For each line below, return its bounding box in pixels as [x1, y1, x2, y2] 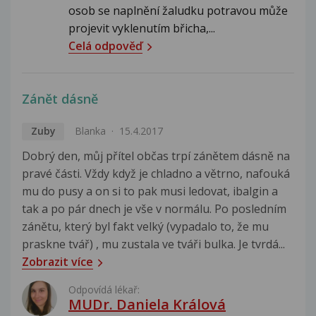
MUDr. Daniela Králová [68, 295, 226, 315]
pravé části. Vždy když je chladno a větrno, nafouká [22, 166, 290, 182]
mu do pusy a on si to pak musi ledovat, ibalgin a [22, 183, 278, 200]
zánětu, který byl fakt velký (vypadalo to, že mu [22, 219, 269, 235]
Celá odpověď [68, 38, 142, 54]
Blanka [74, 123, 106, 138]
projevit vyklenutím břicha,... [68, 20, 215, 37]
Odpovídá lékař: [68, 283, 140, 297]
